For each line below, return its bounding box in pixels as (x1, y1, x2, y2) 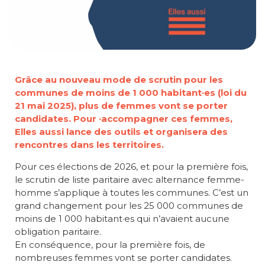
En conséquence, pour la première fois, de (15, 238, 205, 250)
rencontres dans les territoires (15, 138, 161, 150)
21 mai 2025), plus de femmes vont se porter (15, 99, 228, 111)
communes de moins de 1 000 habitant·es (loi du (15, 86, 247, 98)
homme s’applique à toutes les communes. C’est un (15, 186, 248, 198)
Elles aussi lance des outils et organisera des (15, 125, 228, 137)
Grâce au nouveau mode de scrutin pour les (15, 73, 223, 85)
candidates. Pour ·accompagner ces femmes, (15, 112, 232, 124)
